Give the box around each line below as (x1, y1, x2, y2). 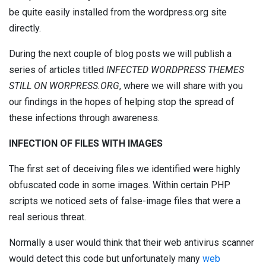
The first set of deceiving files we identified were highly (9, 163, 240, 175)
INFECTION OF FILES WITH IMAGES (9, 137, 163, 149)
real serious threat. (9, 211, 86, 223)
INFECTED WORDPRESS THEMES (104, 64, 244, 75)
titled (83, 64, 104, 75)
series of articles (9, 64, 80, 75)
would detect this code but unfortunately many (9, 252, 202, 264)
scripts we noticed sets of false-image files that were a (9, 195, 240, 207)
